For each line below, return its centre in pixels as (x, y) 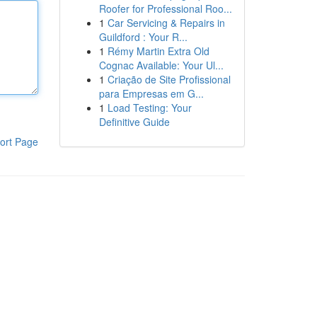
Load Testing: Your (149, 108)
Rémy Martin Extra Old (158, 51)
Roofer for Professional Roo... (165, 8)
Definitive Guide (134, 122)
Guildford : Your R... (143, 37)
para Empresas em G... (151, 93)
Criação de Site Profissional (169, 79)
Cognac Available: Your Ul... (161, 65)
